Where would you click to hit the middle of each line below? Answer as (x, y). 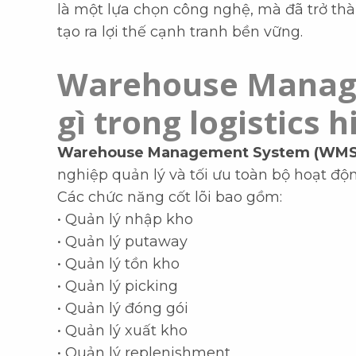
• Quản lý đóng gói (123, 309)
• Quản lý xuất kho (122, 331)
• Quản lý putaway (122, 242)
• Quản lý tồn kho (118, 264)
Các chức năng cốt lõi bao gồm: (170, 197)
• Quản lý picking (118, 286)
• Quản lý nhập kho (125, 220)
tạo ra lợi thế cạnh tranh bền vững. (180, 32)
